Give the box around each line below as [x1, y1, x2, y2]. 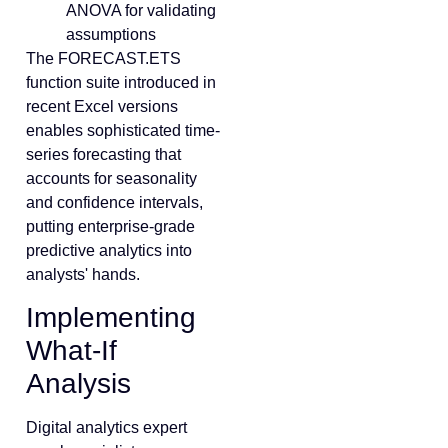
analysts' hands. [26, 265, 140, 283]
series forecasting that [26, 145, 181, 163]
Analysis [26, 368, 131, 400]
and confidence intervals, [26, 193, 203, 211]
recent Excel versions [26, 97, 178, 115]
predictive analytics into [26, 241, 192, 259]
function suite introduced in [26, 73, 216, 91]
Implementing [26, 302, 196, 334]
